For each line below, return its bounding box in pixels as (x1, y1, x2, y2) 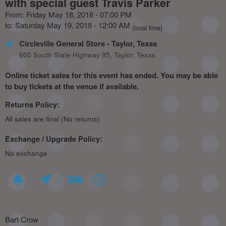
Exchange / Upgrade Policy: (5, 134, 102, 144)
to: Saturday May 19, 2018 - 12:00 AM (5, 20, 132, 30)
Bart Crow (5, 214, 40, 224)
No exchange (5, 148, 47, 158)
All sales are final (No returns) (5, 114, 100, 124)
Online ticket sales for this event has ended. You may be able (5, 70, 218, 81)
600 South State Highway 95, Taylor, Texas (19, 50, 155, 60)
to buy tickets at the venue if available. (5, 81, 139, 92)
